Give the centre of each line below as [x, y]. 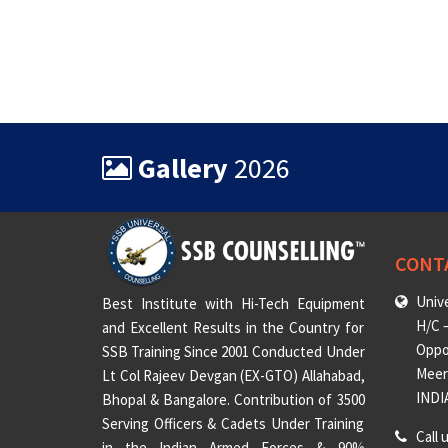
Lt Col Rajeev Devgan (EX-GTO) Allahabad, [233, 376]
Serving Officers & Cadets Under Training [233, 424]
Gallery [186, 168]
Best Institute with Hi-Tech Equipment [233, 304]
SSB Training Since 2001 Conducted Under [233, 352]
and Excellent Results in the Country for [233, 328]
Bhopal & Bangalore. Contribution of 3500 [233, 400]
